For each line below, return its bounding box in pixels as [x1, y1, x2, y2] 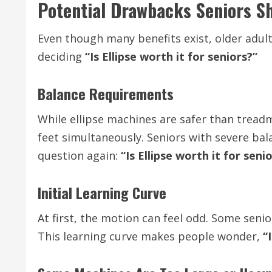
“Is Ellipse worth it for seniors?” [85, 49, 257, 64]
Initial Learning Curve [38, 182, 166, 203]
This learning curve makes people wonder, [38, 229, 263, 243]
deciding [38, 49, 85, 64]
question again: [38, 148, 121, 163]
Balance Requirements [38, 83, 174, 104]
